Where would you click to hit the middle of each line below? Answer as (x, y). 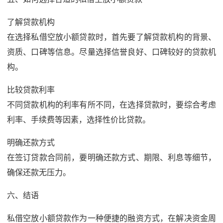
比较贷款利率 (31, 90)
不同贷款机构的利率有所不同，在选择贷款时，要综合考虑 (111, 105)
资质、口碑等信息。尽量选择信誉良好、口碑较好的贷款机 (111, 52)
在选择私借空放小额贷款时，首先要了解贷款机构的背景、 (111, 37)
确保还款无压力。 (39, 173)
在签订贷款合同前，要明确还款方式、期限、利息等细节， (111, 158)
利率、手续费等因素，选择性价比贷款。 (79, 120)
